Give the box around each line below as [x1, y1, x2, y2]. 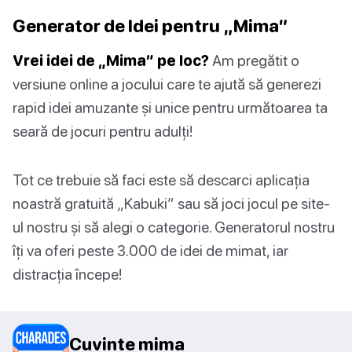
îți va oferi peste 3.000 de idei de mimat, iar [13, 241, 288, 260]
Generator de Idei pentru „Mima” [13, 15, 288, 37]
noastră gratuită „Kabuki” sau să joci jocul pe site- [13, 194, 330, 213]
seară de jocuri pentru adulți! [13, 122, 192, 141]
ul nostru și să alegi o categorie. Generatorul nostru [13, 218, 335, 236]
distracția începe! [13, 265, 122, 284]
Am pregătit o [209, 51, 299, 70]
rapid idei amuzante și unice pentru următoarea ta [13, 98, 328, 117]
